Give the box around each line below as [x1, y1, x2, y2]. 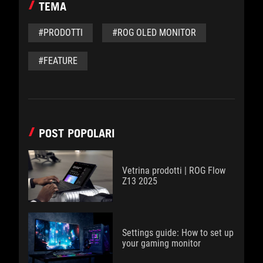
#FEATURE [38, 55, 77, 67]
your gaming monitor [122, 238, 201, 249]
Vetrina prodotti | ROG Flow [122, 165, 225, 177]
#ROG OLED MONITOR [112, 27, 196, 39]
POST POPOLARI [39, 126, 115, 141]
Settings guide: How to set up [122, 227, 234, 239]
